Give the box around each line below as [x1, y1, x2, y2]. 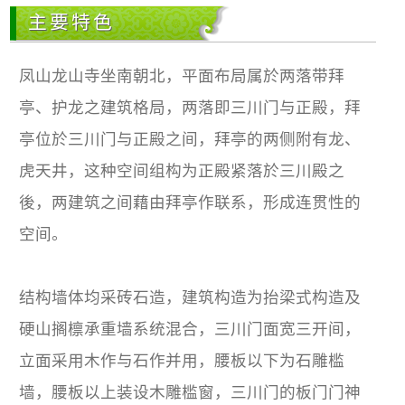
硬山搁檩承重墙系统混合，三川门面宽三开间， [19, 319, 362, 338]
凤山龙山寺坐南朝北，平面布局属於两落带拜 [19, 66, 345, 85]
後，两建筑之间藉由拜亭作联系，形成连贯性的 [19, 193, 362, 212]
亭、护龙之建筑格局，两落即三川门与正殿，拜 [19, 98, 362, 117]
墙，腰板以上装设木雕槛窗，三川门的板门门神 [19, 382, 362, 401]
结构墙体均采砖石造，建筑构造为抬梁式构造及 [19, 287, 362, 306]
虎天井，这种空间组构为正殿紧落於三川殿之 [19, 161, 345, 180]
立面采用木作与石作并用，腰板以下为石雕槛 [19, 351, 345, 370]
